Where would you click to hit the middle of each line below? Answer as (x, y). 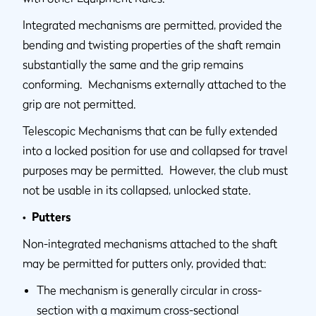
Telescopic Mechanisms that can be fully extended (150, 131)
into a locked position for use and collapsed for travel (155, 151)
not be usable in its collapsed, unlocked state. (137, 190)
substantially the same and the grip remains (133, 65)
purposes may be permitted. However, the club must (155, 170)
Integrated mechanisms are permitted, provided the (152, 25)
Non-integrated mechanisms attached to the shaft (150, 244)
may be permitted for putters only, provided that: (145, 263)
